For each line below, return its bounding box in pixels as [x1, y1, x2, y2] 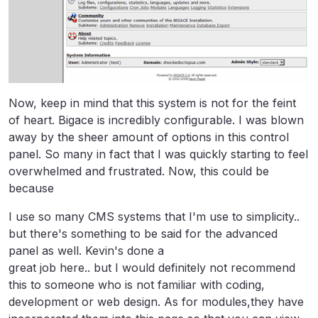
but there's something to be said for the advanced [9, 226, 278, 241]
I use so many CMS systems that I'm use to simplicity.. [9, 209, 300, 224]
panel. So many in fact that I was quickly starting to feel [9, 146, 308, 161]
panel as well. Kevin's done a [9, 243, 164, 258]
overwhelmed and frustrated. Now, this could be [9, 163, 269, 178]
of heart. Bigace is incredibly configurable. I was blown [9, 112, 304, 127]
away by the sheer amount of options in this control [9, 129, 289, 144]
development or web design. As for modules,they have [9, 294, 304, 309]
